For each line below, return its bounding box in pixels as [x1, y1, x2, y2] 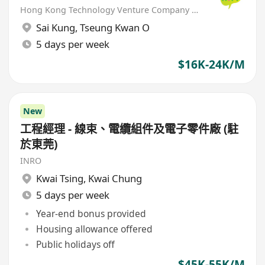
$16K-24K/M [177, 56, 245, 72]
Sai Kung [35, 21, 75, 35]
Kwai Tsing [35, 172, 83, 186]
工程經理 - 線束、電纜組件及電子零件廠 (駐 [20, 121, 239, 137]
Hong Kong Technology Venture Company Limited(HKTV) [192, 4, 199, 15]
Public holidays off [35, 238, 115, 251]
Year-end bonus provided [35, 206, 146, 220]
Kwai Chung [88, 172, 142, 186]
